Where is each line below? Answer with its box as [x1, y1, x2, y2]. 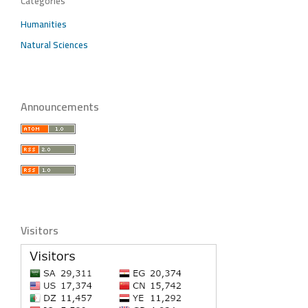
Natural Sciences [21, 36, 88, 53]
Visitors [21, 219, 58, 241]
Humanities [21, 15, 67, 32]
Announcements [21, 96, 99, 117]
